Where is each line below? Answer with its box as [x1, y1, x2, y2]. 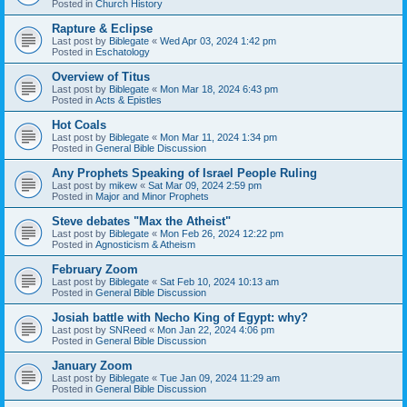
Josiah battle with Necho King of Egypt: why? [52, 310, 308, 324]
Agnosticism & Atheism [95, 238, 195, 250]
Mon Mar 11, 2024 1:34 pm [160, 131, 277, 143]
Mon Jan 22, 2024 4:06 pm [157, 323, 274, 335]
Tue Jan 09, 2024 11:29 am [160, 372, 280, 383]
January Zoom [52, 358, 133, 372]
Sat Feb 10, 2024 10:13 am [160, 275, 279, 287]
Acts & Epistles [95, 94, 162, 105]
